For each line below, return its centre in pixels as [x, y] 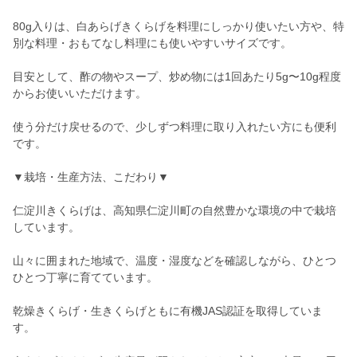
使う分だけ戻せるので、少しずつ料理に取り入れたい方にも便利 [175, 127]
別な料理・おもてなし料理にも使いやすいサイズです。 [152, 43]
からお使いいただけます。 [80, 94]
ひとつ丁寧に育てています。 [85, 278]
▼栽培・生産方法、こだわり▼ [91, 177]
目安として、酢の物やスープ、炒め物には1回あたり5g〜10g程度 [177, 77]
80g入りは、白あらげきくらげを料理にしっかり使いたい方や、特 [178, 27]
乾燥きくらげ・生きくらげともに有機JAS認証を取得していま [168, 311]
